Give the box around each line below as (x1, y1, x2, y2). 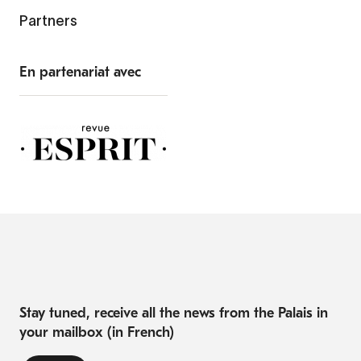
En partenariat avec (19, 64, 141, 81)
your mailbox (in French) (19, 324, 174, 342)
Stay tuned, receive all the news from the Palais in (19, 305, 328, 322)
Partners (19, 13, 77, 30)
